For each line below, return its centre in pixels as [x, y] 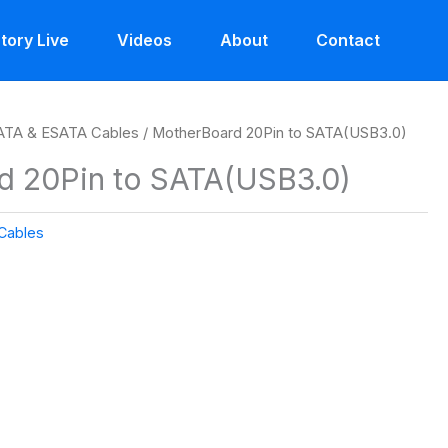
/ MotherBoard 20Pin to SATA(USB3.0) [273, 133]
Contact [348, 39]
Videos [144, 39]
